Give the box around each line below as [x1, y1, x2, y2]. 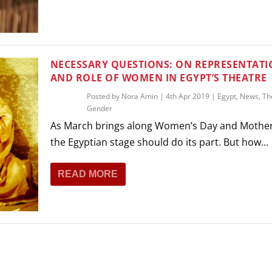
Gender [86, 103, 112, 114]
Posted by [86, 90, 121, 101]
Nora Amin [121, 90, 158, 101]
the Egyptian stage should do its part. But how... [50, 135, 268, 149]
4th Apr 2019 [165, 90, 209, 101]
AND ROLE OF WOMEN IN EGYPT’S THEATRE [50, 70, 267, 84]
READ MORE [57, 168, 118, 179]
